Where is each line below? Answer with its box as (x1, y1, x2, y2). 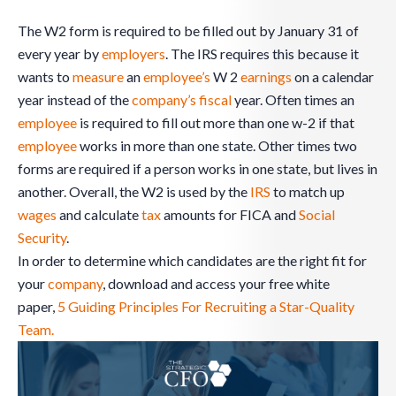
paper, (18, 298, 57, 316)
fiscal (199, 91, 232, 109)
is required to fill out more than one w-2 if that (77, 114, 354, 132)
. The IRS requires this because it (165, 45, 359, 63)
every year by (18, 45, 102, 63)
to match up (270, 183, 345, 201)
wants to (18, 68, 72, 86)
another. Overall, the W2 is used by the (18, 183, 250, 201)
